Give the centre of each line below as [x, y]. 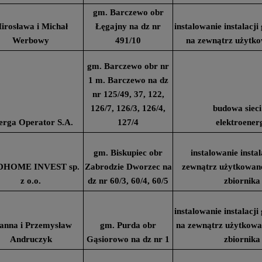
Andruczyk [31, 239]
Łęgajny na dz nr [128, 26]
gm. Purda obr [128, 225]
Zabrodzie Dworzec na [128, 167]
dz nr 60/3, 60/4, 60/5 [128, 181]
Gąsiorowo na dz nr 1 [128, 239]
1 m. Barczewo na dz [128, 80]
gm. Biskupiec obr [128, 153]
